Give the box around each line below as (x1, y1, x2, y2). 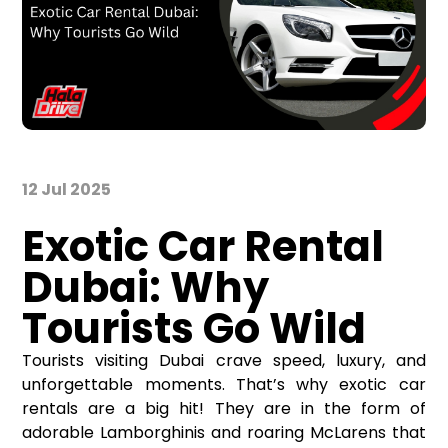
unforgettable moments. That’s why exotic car (22, 373, 426, 397)
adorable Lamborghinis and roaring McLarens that (22, 421, 426, 445)
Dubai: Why (22, 258, 270, 318)
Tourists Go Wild (22, 299, 367, 359)
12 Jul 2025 (22, 178, 112, 202)
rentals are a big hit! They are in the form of (22, 397, 426, 421)
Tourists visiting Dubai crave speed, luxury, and (22, 349, 426, 373)
